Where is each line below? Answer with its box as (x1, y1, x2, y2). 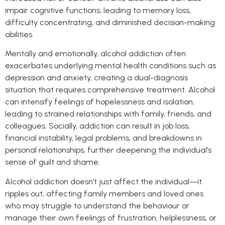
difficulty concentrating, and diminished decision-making (5, 17, 215, 27)
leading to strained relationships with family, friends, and (5, 109, 211, 119)
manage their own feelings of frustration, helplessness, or (5, 212, 216, 222)
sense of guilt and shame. (5, 157, 100, 167)
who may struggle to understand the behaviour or (5, 200, 189, 210)
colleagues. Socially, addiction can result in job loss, (5, 121, 190, 131)
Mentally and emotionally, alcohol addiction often (5, 49, 186, 59)
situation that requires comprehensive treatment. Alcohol (5, 85, 215, 95)
